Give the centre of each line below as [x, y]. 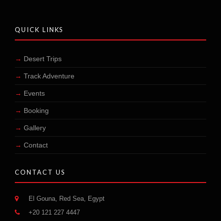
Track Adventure [49, 76]
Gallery [35, 128]
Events [34, 93]
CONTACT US [40, 172]
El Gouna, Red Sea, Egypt [66, 199]
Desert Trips [43, 59]
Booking [36, 111]
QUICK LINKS [39, 30]
